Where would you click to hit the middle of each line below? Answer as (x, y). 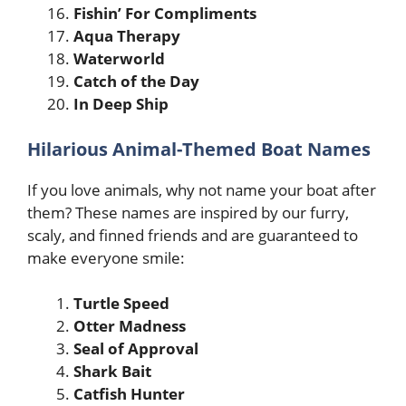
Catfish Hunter (129, 394)
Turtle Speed (121, 303)
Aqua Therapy (127, 36)
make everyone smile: (106, 257)
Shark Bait (112, 371)
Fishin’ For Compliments (165, 13)
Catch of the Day (136, 81)
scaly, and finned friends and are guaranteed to (193, 235)
